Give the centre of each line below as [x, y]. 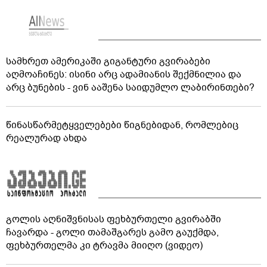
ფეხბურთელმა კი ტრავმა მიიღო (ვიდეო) [104, 245]
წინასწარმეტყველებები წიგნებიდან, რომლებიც [122, 125]
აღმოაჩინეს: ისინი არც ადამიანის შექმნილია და [124, 74]
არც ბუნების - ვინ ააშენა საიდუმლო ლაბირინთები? [130, 87]
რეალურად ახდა [46, 138]
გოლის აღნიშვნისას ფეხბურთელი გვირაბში [114, 219]
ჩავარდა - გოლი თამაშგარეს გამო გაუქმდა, [112, 232]
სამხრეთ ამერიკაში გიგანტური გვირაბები [108, 61]
